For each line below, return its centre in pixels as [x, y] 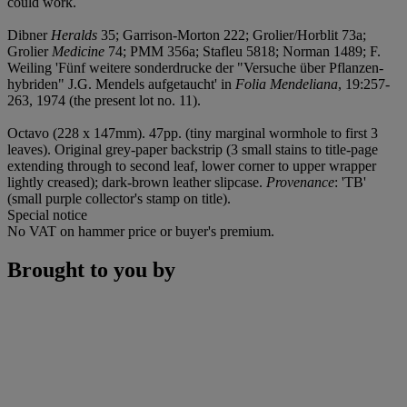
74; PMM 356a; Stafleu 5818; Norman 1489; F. [243, 52]
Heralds [74, 35]
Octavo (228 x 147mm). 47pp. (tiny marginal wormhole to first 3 [193, 134]
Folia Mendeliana [287, 84]
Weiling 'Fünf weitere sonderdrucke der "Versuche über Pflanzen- [195, 68]
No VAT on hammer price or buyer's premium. [141, 232]
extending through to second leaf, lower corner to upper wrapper [192, 166]
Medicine [78, 52]
